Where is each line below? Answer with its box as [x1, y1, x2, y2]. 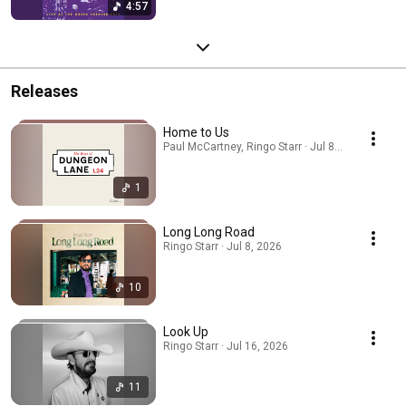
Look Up [163, 324, 208, 339]
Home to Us [163, 124, 229, 140]
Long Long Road [163, 224, 255, 239]
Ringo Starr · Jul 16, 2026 [163, 339, 288, 353]
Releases [11, 81, 78, 101]
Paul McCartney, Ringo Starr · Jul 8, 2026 [163, 140, 365, 153]
